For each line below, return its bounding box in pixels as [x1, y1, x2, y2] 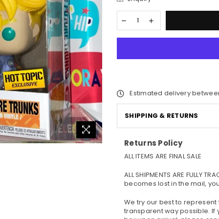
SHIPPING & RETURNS [125, 111, 198, 120]
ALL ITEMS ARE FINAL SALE [124, 151, 202, 161]
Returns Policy [124, 138, 183, 148]
